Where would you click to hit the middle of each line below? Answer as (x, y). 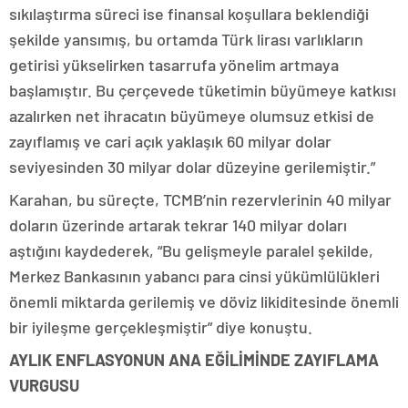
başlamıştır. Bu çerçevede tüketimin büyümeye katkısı (203, 90)
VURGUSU (44, 385)
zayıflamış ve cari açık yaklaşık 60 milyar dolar (170, 141)
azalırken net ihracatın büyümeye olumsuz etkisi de (192, 116)
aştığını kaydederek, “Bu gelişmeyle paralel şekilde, (191, 250)
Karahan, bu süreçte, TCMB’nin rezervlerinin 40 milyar (200, 199)
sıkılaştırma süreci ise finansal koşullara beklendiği (189, 14)
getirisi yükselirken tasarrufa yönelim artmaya (174, 65)
